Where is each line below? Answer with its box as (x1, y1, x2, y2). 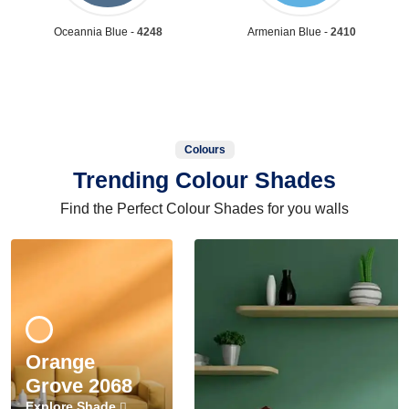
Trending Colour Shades (73, 166, 336, 193)
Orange (26, 350, 95, 373)
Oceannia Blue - (53, 25, 137, 38)
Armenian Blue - (246, 25, 330, 38)
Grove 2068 (26, 373, 132, 397)
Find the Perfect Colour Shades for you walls (60, 200, 349, 216)
